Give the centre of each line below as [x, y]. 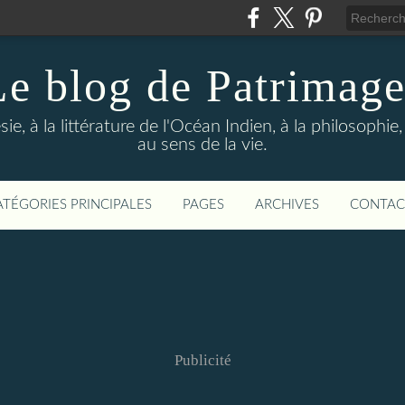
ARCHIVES [287, 205]
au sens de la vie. [202, 145]
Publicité [202, 360]
